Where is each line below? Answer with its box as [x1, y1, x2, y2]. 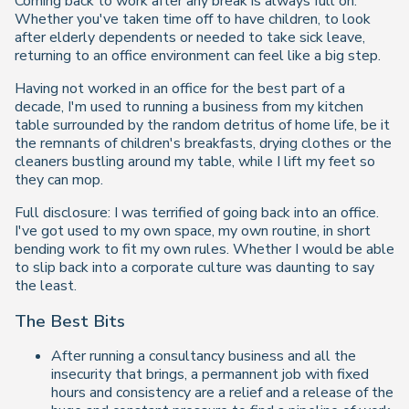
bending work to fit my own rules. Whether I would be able [15, 239, 394, 259]
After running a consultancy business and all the [51, 346, 356, 367]
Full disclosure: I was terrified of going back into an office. [15, 203, 379, 223]
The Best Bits [15, 309, 125, 333]
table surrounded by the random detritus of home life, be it [15, 115, 390, 135]
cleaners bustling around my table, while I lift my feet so [15, 152, 375, 172]
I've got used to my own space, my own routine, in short [15, 221, 371, 241]
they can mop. [15, 170, 103, 190]
